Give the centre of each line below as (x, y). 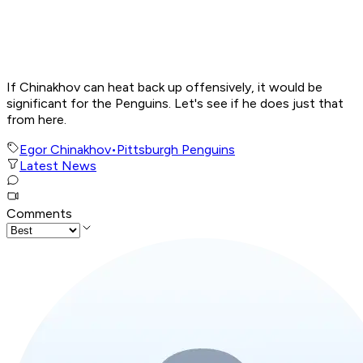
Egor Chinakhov (65, 150)
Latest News (58, 166)
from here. (38, 120)
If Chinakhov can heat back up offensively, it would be (164, 88)
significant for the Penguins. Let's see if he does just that (175, 104)
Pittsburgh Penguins (176, 150)
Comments (39, 214)
